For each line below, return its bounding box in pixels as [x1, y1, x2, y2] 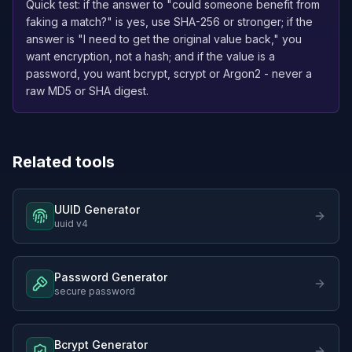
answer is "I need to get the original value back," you [26, 32, 302, 46]
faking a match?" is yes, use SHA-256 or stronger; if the [26, 15, 313, 28]
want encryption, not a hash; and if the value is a [26, 49, 275, 63]
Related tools [13, 152, 115, 171]
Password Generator [54, 270, 167, 284]
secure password [54, 285, 135, 297]
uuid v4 [54, 218, 88, 229]
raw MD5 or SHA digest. [26, 84, 148, 97]
